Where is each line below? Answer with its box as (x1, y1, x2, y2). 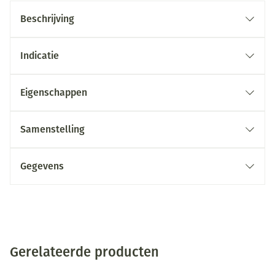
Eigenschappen (20, 87, 87, 98)
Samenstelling (20, 123, 85, 135)
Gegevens (20, 160, 64, 172)
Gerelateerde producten (10, 244, 159, 260)
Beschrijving (20, 13, 74, 25)
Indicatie (20, 50, 59, 61)
